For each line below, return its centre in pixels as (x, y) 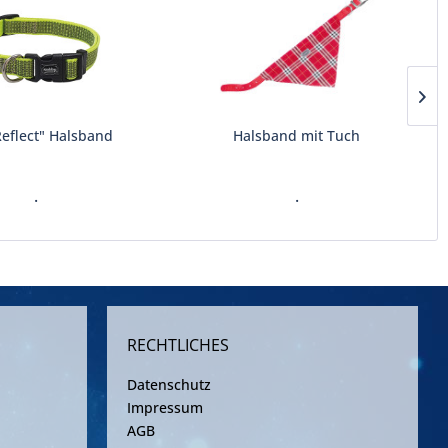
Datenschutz (169, 384)
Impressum (165, 407)
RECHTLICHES (178, 345)
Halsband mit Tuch (297, 135)
